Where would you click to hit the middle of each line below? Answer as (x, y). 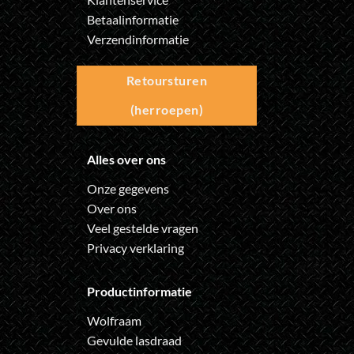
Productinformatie (139, 292)
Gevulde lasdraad (134, 341)
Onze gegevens (128, 189)
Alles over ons (126, 160)
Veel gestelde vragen (142, 228)
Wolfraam (114, 321)
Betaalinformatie (132, 20)
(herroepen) (167, 110)
